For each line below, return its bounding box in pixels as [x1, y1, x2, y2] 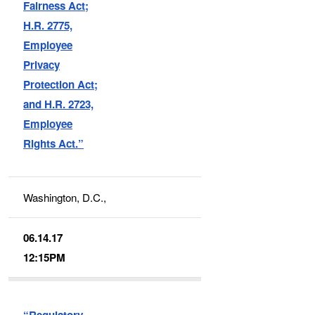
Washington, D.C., [23, 189, 107, 205]
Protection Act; [23, 76, 98, 92]
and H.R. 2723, [23, 96, 94, 112]
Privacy [23, 56, 60, 72]
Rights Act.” [23, 135, 84, 151]
